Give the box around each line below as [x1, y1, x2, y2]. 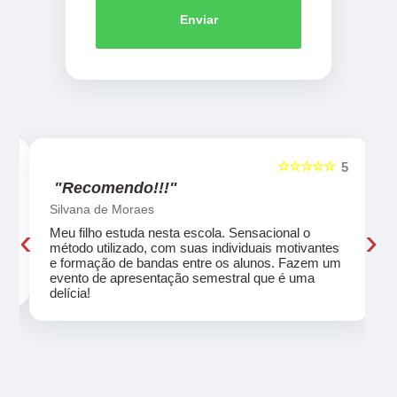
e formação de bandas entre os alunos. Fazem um [49, 255, 341, 271]
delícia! [49, 285, 90, 301]
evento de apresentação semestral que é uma [49, 270, 315, 286]
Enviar [179, 12, 218, 27]
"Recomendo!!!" [53, 179, 177, 198]
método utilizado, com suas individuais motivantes [49, 240, 339, 256]
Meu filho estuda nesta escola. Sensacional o [49, 225, 310, 241]
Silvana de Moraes [49, 202, 154, 217]
